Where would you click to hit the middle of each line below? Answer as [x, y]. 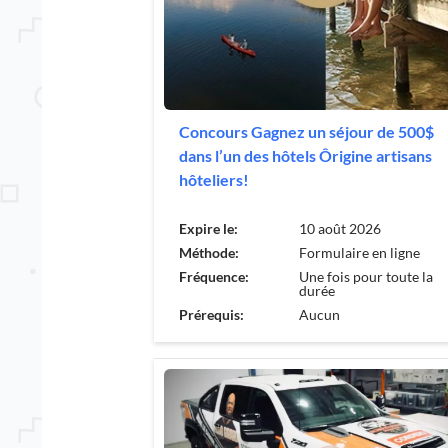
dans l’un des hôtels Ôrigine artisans [305, 155]
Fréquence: [214, 276]
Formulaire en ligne [359, 252]
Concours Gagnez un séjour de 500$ [306, 131]
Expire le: [208, 228]
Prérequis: [211, 314]
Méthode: [209, 252]
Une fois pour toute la [366, 276]
